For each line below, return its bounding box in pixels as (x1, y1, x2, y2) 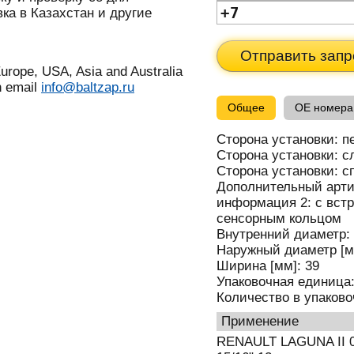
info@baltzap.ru (41, 80, 134, 96)
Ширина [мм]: (217, 258, 305, 274)
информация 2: (217, 195, 315, 211)
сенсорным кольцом (217, 211, 341, 227)
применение (231, 314, 299, 330)
